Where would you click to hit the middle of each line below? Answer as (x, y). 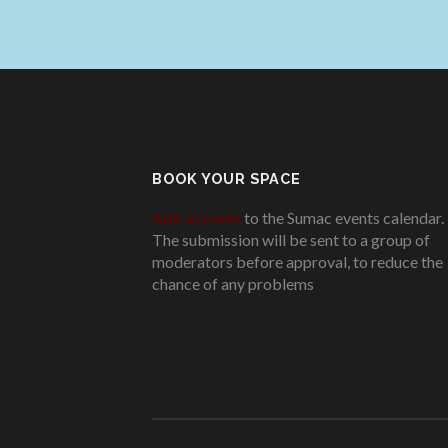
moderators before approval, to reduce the (297, 262)
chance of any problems (233, 284)
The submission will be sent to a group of (291, 240)
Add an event (196, 218)
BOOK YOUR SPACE (226, 179)
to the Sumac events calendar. (342, 218)
